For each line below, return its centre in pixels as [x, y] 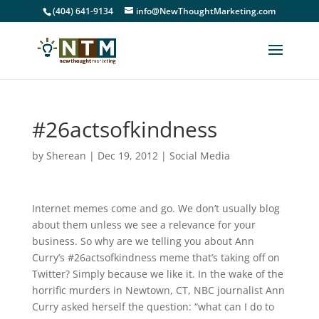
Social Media [199, 156]
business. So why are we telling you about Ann [143, 241]
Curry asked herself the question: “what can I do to [153, 307]
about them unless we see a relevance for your [143, 225]
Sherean [66, 156]
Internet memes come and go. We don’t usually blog [156, 208]
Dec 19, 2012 [127, 156]
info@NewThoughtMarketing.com [206, 11]
